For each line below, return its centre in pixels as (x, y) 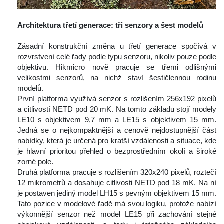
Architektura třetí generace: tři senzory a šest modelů (110, 25)
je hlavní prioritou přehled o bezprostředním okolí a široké (117, 151)
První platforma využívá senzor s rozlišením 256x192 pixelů (117, 99)
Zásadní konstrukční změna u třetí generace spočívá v (117, 46)
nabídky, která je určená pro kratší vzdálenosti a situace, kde (117, 141)
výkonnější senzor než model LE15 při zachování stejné (117, 214)
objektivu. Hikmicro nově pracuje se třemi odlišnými (117, 67)
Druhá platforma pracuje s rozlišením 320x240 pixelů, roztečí (117, 172)
